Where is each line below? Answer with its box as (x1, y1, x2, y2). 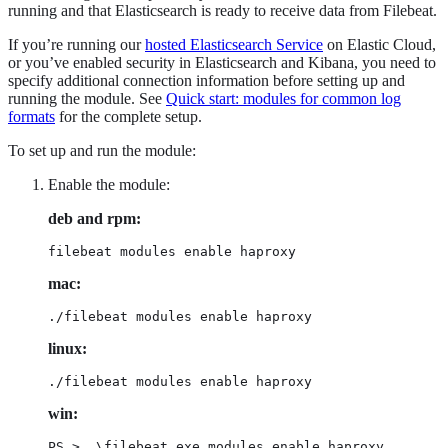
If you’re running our (8, 36, 145, 54)
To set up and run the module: (8, 142, 196, 160)
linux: (48, 340, 87, 358)
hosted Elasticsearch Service (145, 36, 323, 54)
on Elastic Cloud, (323, 36, 436, 54)
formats (8, 108, 55, 126)
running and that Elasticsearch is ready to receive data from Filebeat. (8, 2, 437, 20)
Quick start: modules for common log (166, 90, 401, 108)
